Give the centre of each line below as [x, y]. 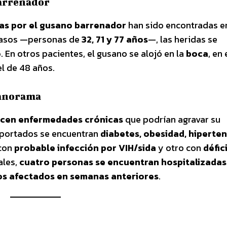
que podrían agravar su [172, 119]
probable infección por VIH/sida [85, 147]
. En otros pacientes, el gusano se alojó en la [93, 53]
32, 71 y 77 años [115, 39]
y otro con [180, 147]
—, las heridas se [183, 39]
